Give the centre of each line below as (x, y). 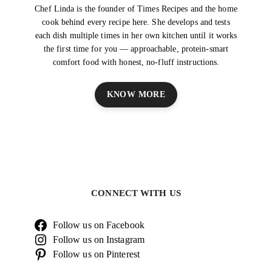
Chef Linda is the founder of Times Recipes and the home (136, 8)
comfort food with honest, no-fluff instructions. (136, 62)
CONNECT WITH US (136, 193)
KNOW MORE (136, 94)
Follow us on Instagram (98, 239)
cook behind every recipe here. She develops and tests (136, 22)
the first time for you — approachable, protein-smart (136, 49)
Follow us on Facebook (98, 225)
